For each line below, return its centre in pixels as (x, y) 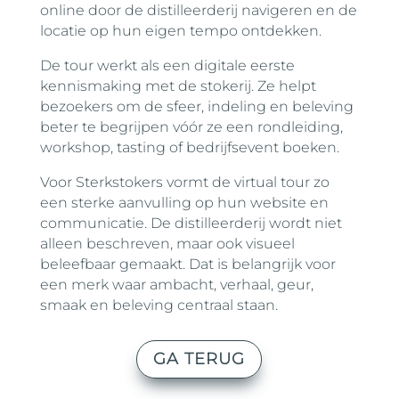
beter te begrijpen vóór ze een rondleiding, (191, 127)
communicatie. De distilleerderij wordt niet (191, 223)
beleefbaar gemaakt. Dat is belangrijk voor (187, 264)
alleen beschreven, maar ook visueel (167, 244)
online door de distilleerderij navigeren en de (198, 10)
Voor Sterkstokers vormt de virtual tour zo (184, 182)
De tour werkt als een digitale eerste (167, 65)
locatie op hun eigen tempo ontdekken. (180, 31)
